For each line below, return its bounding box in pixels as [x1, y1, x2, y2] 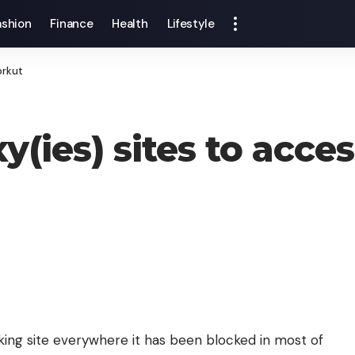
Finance [50, 16, 94, 32]
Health [112, 16, 148, 32]
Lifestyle [166, 16, 215, 32]
